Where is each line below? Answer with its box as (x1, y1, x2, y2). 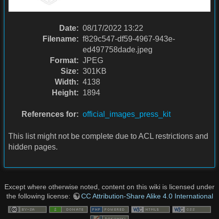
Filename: (43, 34, 79, 43)
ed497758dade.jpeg (83, 45, 153, 54)
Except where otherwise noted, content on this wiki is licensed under (4, 183, 215, 191)
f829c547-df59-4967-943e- (83, 34, 175, 43)
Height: (52, 88, 79, 97)
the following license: (6, 192, 72, 200)
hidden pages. (8, 142, 58, 151)
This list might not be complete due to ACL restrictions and (8, 131, 208, 140)
